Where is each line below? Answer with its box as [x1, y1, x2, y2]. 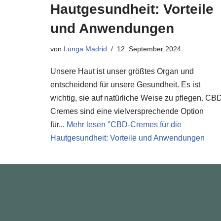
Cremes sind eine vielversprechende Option [50, 107, 204, 115]
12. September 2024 [117, 45, 181, 53]
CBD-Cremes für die [110, 120, 182, 129]
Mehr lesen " [67, 120, 110, 129]
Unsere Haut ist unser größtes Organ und [50, 67, 194, 75]
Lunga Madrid [64, 45, 107, 53]
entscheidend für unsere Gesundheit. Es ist [50, 80, 200, 89]
